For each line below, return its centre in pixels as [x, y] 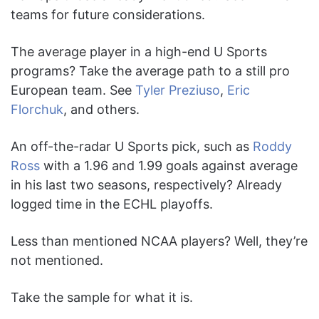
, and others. [101, 110]
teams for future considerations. [108, 15]
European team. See [73, 90]
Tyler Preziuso [178, 90]
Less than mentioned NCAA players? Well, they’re [159, 241]
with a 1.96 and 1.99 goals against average [169, 166]
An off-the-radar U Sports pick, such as [132, 147]
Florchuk [37, 110]
